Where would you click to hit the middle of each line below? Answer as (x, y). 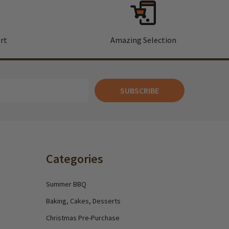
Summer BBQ (66, 184)
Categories (74, 159)
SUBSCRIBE (140, 90)
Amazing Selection (143, 40)
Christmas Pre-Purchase (83, 218)
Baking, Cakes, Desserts (83, 201)
